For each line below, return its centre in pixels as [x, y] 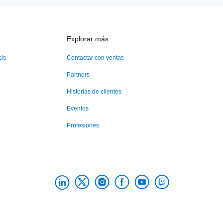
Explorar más [87, 39]
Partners [78, 75]
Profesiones [83, 125]
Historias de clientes [94, 92]
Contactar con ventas [95, 58]
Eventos [77, 109]
